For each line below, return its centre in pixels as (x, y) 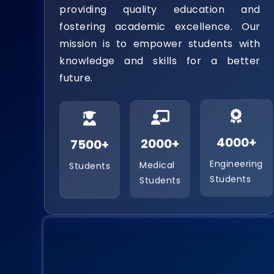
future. (76, 78)
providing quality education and (160, 10)
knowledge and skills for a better (160, 61)
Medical (157, 164)
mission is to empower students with (160, 44)
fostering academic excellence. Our (160, 27)
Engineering (236, 165)
